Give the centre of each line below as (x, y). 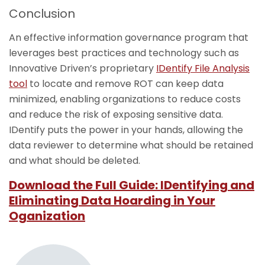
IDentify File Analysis (203, 68)
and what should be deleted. (75, 161)
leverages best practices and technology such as (124, 53)
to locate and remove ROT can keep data (125, 84)
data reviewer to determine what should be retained (131, 145)
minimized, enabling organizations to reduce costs (125, 99)
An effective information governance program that (129, 38)
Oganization (47, 216)
